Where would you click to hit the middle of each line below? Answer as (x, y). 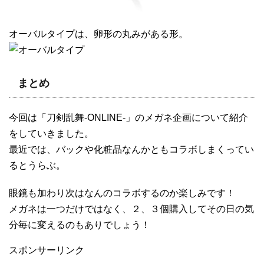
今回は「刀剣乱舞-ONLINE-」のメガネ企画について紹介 (128, 118)
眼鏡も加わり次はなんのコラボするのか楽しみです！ (122, 193)
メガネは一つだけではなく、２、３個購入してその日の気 (131, 209)
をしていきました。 (51, 134)
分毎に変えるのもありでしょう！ (80, 225)
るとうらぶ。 (37, 166)
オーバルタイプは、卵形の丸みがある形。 (98, 34)
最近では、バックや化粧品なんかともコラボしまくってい (131, 150)
